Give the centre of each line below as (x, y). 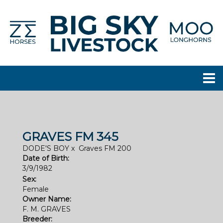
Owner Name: (47, 199)
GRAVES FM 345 (70, 137)
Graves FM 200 (105, 148)
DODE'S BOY (46, 148)
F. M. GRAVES (47, 209)
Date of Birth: (46, 158)
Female (36, 189)
